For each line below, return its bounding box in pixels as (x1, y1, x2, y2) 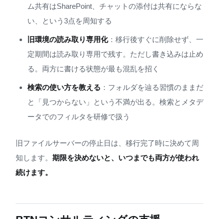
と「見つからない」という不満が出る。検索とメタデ (27, 98, 203, 107)
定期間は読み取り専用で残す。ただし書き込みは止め (27, 50, 203, 59)
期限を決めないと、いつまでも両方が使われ (52, 153, 199, 162)
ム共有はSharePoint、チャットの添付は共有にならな (27, 2, 202, 11)
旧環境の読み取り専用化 (27, 35, 108, 44)
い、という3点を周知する (27, 17, 112, 25)
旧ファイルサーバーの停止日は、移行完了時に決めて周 (16, 139, 199, 148)
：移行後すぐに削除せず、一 (108, 35, 203, 44)
